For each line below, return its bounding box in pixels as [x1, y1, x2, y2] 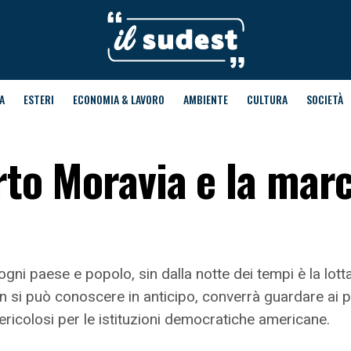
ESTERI [23, 91, 54, 107]
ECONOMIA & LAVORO [72, 91, 165, 107]
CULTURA [246, 91, 288, 107]
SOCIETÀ [306, 91, 343, 107]
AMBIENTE [183, 91, 228, 107]
